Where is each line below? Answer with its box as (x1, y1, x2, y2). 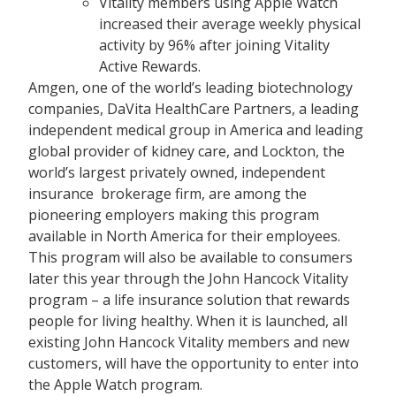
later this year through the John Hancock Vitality (28, 268, 349, 288)
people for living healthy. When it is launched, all (28, 310, 348, 331)
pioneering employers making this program (28, 204, 320, 225)
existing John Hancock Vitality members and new (28, 331, 350, 352)
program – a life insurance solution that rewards (28, 289, 351, 309)
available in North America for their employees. (28, 225, 341, 246)
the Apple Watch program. (28, 374, 203, 394)
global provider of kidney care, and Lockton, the (28, 141, 346, 161)
